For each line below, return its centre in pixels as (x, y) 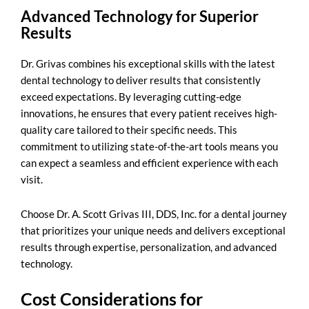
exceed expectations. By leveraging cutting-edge (131, 96)
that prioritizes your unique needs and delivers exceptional (153, 231)
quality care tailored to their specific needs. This (129, 129)
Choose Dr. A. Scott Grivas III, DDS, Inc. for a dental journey (154, 214)
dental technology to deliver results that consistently (141, 80)
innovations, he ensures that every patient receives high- (149, 113)
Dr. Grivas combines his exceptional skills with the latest (148, 63)
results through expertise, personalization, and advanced (149, 247)
